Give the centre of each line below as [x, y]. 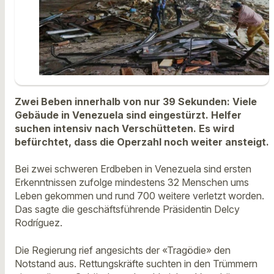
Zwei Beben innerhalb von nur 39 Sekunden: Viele [136, 101]
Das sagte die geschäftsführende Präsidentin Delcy [127, 209]
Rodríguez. [39, 223]
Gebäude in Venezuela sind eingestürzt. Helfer [128, 115]
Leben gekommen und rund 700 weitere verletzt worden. [139, 196]
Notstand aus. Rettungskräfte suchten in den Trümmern [136, 263]
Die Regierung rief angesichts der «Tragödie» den [123, 250]
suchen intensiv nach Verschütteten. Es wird [124, 128]
